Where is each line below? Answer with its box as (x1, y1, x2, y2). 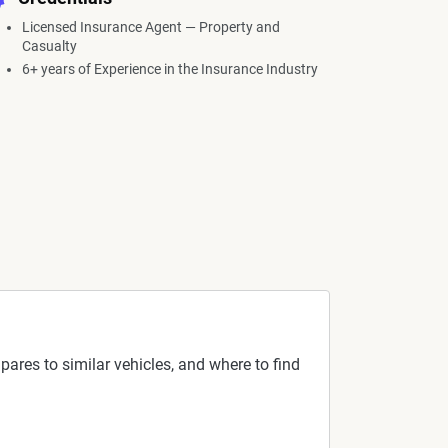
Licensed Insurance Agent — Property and (22, 19, 280, 35)
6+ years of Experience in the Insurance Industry (22, 61, 318, 77)
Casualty (22, 38, 77, 54)
